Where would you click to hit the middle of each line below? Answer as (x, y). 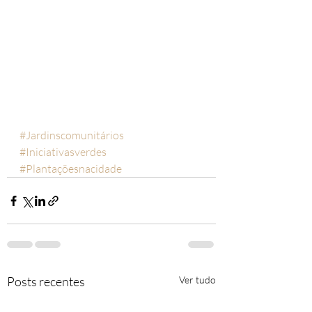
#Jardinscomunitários (72, 135)
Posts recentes (46, 281)
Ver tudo (197, 280)
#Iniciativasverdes (63, 152)
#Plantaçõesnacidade (71, 169)
